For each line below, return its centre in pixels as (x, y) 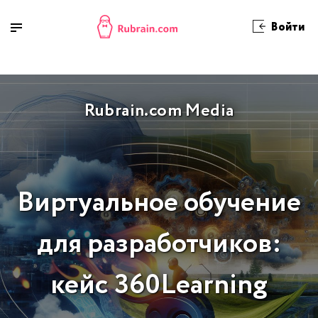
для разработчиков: (159, 245)
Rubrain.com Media (159, 111)
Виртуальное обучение (159, 203)
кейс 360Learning (159, 286)
